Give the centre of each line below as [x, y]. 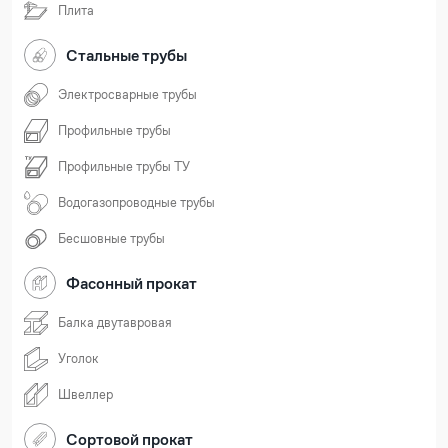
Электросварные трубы [127, 95]
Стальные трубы [126, 55]
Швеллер [85, 395]
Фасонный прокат [131, 283]
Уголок [78, 359]
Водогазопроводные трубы [136, 203]
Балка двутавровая [115, 323]
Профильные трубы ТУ [124, 167]
